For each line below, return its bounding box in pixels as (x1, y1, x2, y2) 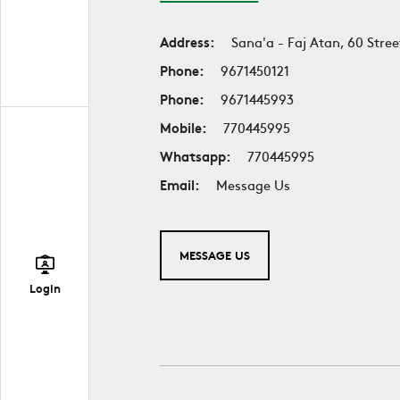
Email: (160, 174, 201, 194)
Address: (160, 31, 216, 51)
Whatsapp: (160, 146, 232, 165)
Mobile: (160, 117, 208, 137)
